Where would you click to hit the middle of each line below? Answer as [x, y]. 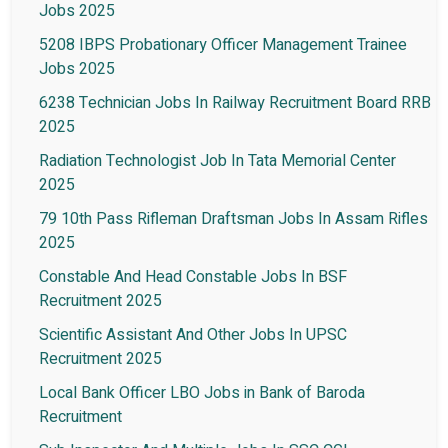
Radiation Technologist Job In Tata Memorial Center [217, 161]
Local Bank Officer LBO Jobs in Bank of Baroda [202, 393]
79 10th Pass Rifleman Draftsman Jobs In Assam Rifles [233, 219]
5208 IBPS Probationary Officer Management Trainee [223, 45]
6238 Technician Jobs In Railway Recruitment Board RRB [235, 103]
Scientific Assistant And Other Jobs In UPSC [193, 335]
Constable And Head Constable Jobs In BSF [193, 277]
